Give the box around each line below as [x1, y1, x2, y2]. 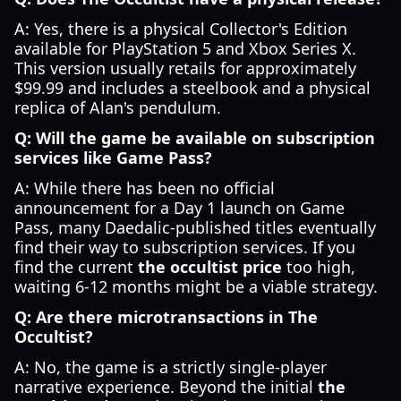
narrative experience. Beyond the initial [14, 376, 318, 397]
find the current [14, 256, 138, 277]
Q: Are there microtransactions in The [14, 306, 318, 328]
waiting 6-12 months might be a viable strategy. [14, 276, 378, 297]
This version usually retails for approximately [14, 57, 356, 79]
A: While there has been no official [14, 177, 275, 199]
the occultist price [138, 256, 282, 277]
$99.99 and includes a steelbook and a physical [14, 77, 371, 98]
